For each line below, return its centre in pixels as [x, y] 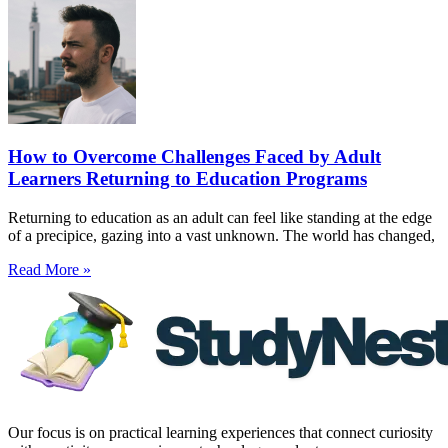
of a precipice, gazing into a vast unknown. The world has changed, [221, 235]
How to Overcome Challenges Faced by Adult [194, 157]
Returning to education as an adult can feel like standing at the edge [220, 217]
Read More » [49, 269]
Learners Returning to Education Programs [187, 179]
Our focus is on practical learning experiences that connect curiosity [220, 432]
